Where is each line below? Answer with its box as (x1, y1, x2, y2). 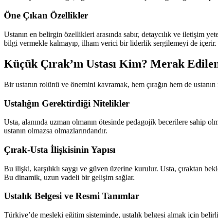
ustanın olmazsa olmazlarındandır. (4, 127, 108, 135)
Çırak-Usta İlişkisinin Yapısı (4, 145, 115, 155)
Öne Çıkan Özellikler (4, 10, 88, 21)
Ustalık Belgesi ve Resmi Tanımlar (4, 191, 139, 201)
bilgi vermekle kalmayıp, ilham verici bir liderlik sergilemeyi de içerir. (4, 39, 217, 48)
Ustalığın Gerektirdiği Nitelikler (4, 98, 129, 109)
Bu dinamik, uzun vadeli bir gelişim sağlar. (4, 173, 135, 182)
